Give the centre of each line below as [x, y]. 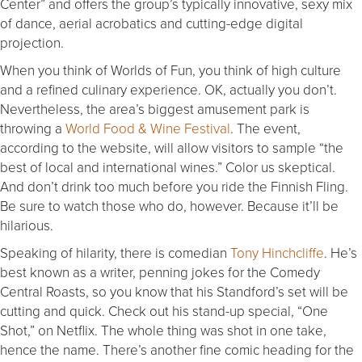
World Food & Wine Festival [148, 128]
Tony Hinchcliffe [277, 252]
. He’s [341, 252]
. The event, [265, 128]
